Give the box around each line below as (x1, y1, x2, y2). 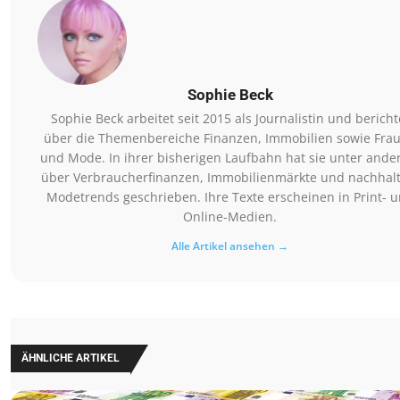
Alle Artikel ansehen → (171, 238, 288, 254)
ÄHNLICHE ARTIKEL (21, 352, 120, 365)
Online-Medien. (183, 208, 277, 226)
